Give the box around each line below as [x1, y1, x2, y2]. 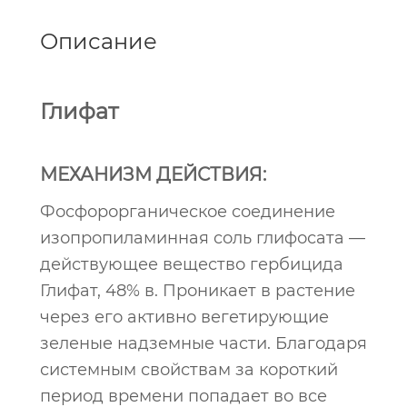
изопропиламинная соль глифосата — [40, 228, 365, 248]
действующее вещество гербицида [40, 254, 343, 274]
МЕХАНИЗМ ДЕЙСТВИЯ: [40, 164, 266, 185]
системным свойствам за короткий [40, 360, 338, 380]
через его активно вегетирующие [40, 307, 329, 327]
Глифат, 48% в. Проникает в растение [40, 281, 355, 301]
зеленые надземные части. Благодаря [40, 333, 367, 353]
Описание [40, 28, 157, 55]
